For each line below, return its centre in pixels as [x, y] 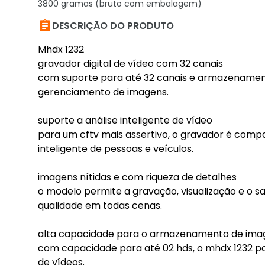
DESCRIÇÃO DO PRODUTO [113, 26]
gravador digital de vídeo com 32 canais [130, 64]
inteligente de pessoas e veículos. [116, 149]
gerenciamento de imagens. [103, 92]
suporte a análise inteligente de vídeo [125, 120]
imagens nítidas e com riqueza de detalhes [137, 177]
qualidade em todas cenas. [100, 206]
